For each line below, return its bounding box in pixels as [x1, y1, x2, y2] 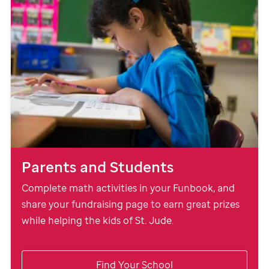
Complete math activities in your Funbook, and [22, 181, 235, 195]
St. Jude [135, 213, 172, 227]
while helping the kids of [22, 213, 135, 227]
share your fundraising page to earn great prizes [22, 197, 240, 211]
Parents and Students [22, 156, 174, 177]
